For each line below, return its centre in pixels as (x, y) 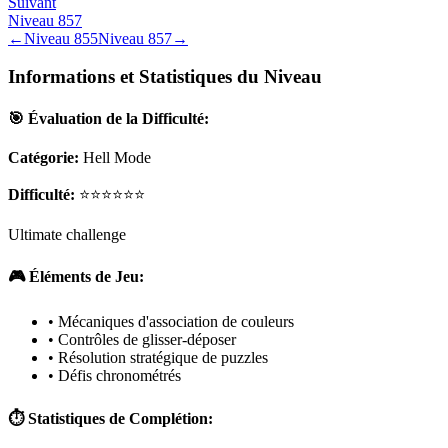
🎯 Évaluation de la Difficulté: (108, 118)
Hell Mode (117, 157)
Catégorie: (43, 157)
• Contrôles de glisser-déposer (142, 340)
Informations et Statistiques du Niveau (165, 77)
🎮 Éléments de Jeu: (76, 277)
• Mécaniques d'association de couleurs (171, 322)
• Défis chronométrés (114, 376)
